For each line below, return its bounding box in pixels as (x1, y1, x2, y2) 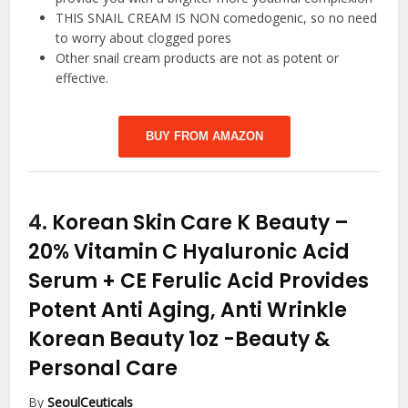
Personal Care (28, 354, 178, 383)
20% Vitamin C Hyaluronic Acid (28, 238, 351, 267)
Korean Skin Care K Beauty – (52, 209, 350, 238)
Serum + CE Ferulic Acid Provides (28, 267, 370, 296)
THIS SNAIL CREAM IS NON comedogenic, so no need (56, 9, 378, 27)
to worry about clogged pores (56, 29, 232, 47)
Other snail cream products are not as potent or (56, 49, 340, 67)
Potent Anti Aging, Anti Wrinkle (28, 296, 348, 325)
